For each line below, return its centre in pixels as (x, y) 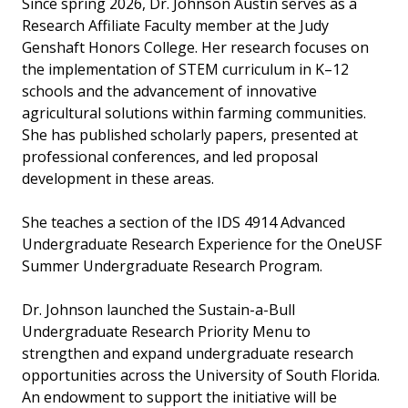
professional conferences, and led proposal (170, 157)
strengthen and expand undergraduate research (188, 354)
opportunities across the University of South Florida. (201, 376)
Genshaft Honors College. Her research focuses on (195, 48)
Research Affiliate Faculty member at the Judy (175, 26)
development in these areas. (120, 179)
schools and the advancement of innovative (169, 92)
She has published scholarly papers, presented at (190, 135)
